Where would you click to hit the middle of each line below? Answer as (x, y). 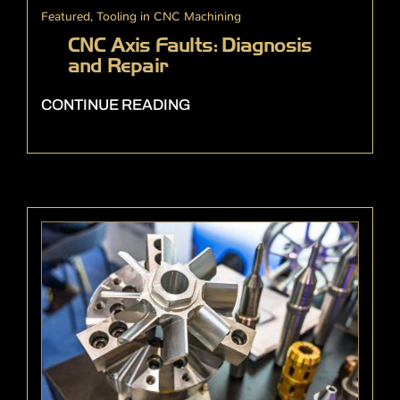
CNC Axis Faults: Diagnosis (190, 45)
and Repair (118, 65)
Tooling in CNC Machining (169, 16)
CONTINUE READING (116, 104)
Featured (66, 16)
